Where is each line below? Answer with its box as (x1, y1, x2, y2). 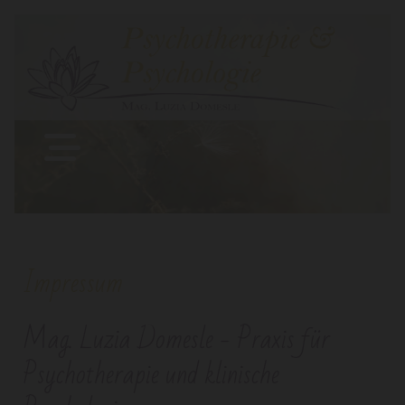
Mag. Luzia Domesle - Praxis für (23, 315, 330, 364)
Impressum (23, 259, 123, 308)
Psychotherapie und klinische (23, 350, 279, 400)
